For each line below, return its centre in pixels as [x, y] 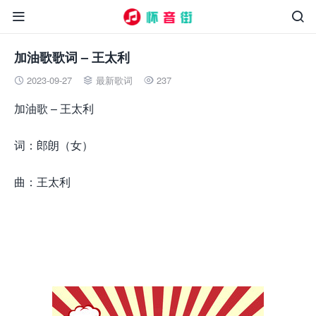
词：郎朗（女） [54, 145]
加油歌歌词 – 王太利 [72, 57]
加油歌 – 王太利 [54, 108]
